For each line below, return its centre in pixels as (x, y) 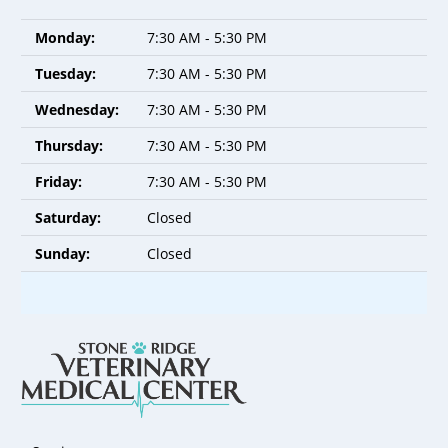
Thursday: (69, 145)
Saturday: (68, 217)
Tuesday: (65, 73)
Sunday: (62, 253)
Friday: (58, 181)
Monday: (65, 37)
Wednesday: (77, 109)
